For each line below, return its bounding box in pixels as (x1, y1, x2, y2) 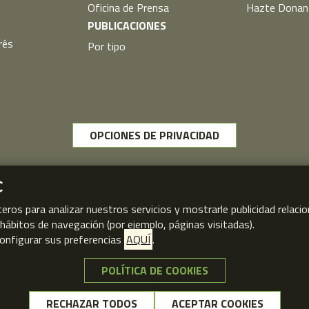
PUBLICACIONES (87, 17, 166, 34)
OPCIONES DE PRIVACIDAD (90, 127, 219, 143)
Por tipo (87, 37, 126, 54)
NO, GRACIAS (153, 290, 217, 306)
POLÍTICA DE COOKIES (101, 262, 208, 279)
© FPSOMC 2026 (120, 290, 189, 306)
